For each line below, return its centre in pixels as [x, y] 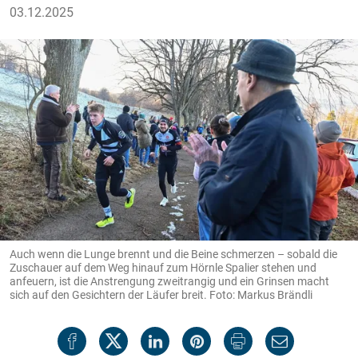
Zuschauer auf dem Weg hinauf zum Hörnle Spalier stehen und [163, 267]
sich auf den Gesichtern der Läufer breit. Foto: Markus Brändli [161, 294]
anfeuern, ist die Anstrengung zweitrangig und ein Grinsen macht [169, 281]
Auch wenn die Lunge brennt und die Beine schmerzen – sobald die [173, 254]
